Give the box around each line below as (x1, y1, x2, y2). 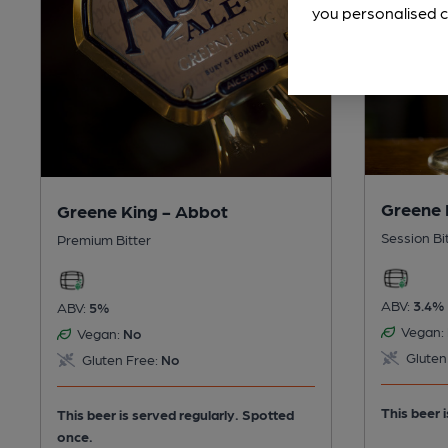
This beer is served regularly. (57, 406, 242, 423)
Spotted (242, 406, 294, 423)
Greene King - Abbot (57, 200, 228, 222)
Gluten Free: (78, 351, 158, 368)
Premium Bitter (57, 231, 151, 248)
